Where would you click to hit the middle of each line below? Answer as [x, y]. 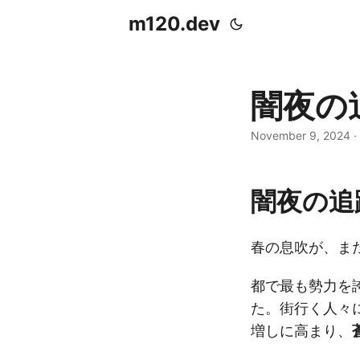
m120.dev [174, 24]
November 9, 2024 [301, 135]
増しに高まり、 [301, 331]
